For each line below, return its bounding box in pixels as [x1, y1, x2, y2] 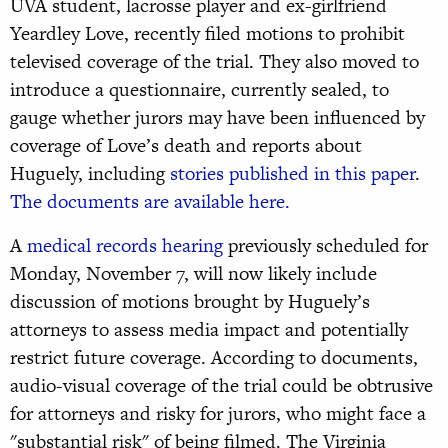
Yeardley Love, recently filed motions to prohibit [10, 20, 405, 48]
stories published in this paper [170, 160, 415, 188]
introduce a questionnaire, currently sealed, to [10, 76, 389, 104]
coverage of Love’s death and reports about [10, 132, 362, 160]
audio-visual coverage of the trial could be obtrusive [10, 372, 433, 400]
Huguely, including [10, 160, 170, 188]
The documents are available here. [10, 188, 290, 216]
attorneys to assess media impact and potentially [10, 316, 408, 344]
